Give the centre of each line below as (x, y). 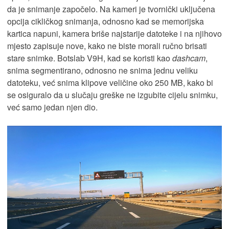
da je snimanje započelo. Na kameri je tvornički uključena (111, 9)
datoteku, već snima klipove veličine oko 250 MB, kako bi (110, 82)
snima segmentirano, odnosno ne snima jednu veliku (102, 70)
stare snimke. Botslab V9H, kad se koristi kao (90, 58)
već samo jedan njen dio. (52, 107)
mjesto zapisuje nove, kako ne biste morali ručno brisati (107, 45)
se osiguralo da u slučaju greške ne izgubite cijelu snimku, (112, 95)
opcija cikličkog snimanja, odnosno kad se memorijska (106, 21)
